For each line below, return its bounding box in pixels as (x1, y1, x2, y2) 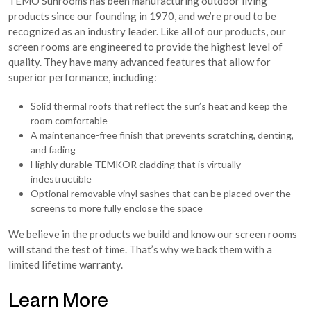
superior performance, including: (8, 71, 157, 83)
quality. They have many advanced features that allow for (8, 56, 271, 68)
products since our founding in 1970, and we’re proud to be (8, 10, 276, 22)
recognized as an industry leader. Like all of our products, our (8, 25, 286, 37)
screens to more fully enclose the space (31, 202, 203, 214)
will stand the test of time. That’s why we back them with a (8, 243, 272, 255)
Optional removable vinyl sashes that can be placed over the (31, 187, 291, 199)
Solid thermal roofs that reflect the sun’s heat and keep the (31, 100, 287, 112)
